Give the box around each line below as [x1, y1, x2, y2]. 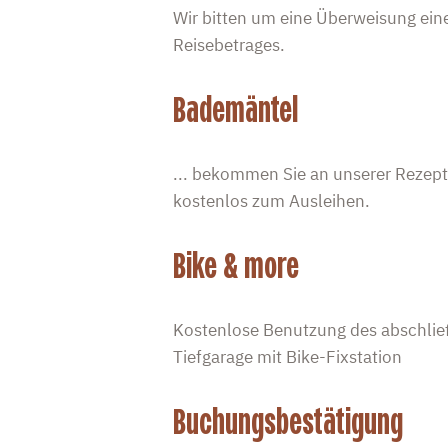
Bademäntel [172, 87, 298, 134]
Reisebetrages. [172, 34, 285, 57]
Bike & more [172, 243, 299, 290]
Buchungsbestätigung [172, 399, 403, 446]
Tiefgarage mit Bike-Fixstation [172, 346, 402, 369]
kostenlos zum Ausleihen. [172, 190, 370, 213]
